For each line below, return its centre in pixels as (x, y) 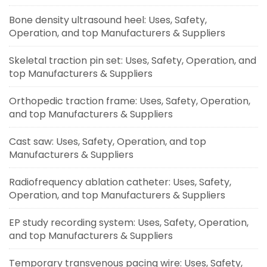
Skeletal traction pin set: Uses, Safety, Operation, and (133, 60)
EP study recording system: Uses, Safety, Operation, (129, 222)
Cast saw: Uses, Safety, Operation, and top (108, 141)
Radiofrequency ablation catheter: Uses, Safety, (120, 182)
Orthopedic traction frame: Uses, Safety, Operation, (130, 101)
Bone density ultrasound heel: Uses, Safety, (108, 20)
